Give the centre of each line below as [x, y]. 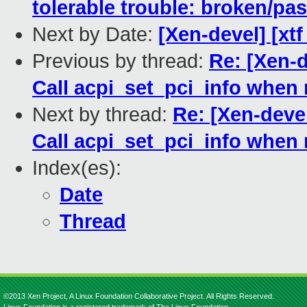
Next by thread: [102, 115]
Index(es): [77, 168]
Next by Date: [95, 35]
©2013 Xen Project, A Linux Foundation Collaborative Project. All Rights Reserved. [139, 296]
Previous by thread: [121, 61]
